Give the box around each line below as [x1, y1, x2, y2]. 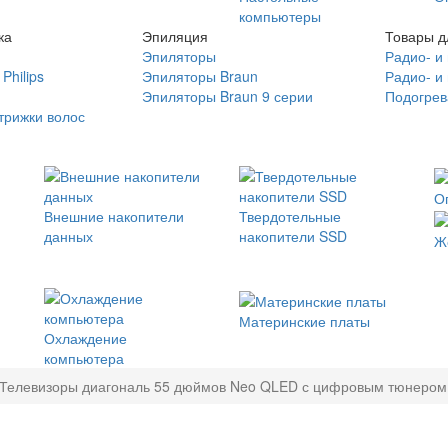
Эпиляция [141, 26, 208, 46]
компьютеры [239, 6, 321, 26]
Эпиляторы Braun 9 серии [141, 86, 313, 106]
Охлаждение [44, 328, 127, 349]
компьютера [44, 348, 124, 369]
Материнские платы [239, 310, 370, 331]
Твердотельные [239, 206, 341, 226]
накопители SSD [239, 226, 347, 246]
